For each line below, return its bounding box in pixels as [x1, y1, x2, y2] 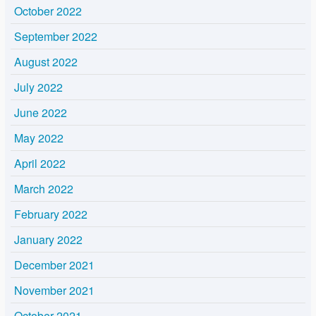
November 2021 [14, 282, 95, 299]
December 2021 [14, 257, 95, 274]
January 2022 [14, 231, 83, 248]
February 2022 [14, 206, 87, 223]
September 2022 [14, 28, 97, 45]
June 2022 [14, 104, 67, 121]
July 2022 [14, 79, 63, 96]
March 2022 [14, 181, 73, 197]
